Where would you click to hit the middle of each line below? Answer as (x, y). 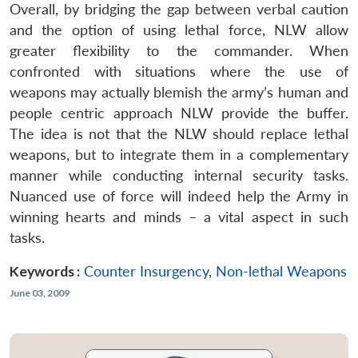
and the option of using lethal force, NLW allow (179, 30)
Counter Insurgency (146, 271)
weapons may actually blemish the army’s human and (179, 92)
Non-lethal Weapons (281, 271)
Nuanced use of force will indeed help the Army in (179, 196)
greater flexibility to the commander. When (179, 50)
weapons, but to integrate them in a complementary (179, 154)
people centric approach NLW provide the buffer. (179, 113)
